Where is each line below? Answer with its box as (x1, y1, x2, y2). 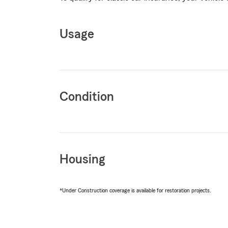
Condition (60, 91, 114, 103)
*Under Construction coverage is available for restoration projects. (60, 187, 211, 193)
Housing (60, 153, 105, 166)
